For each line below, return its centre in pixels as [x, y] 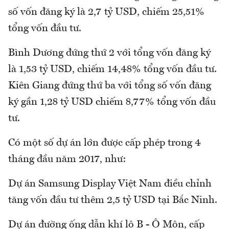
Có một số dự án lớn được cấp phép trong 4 [105, 143]
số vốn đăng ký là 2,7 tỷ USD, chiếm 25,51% [106, 12]
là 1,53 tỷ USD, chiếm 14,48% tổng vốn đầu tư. [112, 69]
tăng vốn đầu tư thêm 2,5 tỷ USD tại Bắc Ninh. [113, 200]
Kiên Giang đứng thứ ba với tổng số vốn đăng [110, 86]
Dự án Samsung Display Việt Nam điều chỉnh [110, 184]
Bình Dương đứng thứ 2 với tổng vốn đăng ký [111, 53]
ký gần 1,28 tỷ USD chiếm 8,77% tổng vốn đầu [112, 102]
